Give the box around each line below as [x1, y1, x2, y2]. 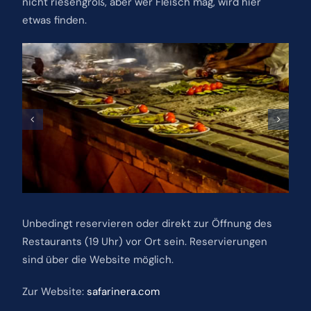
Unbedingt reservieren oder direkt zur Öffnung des [22, 216, 272, 230]
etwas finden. [22, 12, 87, 27]
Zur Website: [22, 284, 87, 299]
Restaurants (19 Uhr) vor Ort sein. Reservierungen [22, 234, 267, 249]
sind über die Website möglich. [22, 252, 174, 267]
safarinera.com [86, 284, 160, 299]
